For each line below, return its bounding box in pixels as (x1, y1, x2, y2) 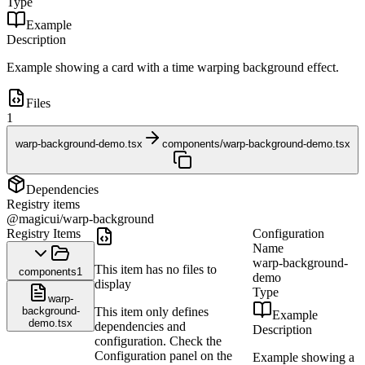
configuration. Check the (95, 334, 222, 348)
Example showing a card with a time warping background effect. (7, 60, 339, 74)
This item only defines (95, 305, 209, 319)
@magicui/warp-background (7, 212, 154, 226)
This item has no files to (95, 262, 217, 276)
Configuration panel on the (95, 349, 232, 363)
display (95, 277, 131, 291)
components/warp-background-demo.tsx (161, 138, 350, 150)
